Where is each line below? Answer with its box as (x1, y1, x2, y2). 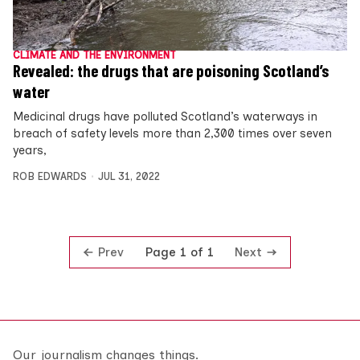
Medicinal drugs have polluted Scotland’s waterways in (13, 108, 317, 124)
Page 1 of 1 (145, 245, 214, 260)
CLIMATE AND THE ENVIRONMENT (13, 48, 176, 61)
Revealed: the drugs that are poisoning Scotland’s (13, 60, 329, 80)
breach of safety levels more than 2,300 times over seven (13, 125, 332, 141)
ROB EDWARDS (13, 170, 87, 182)
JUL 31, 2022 (97, 170, 160, 182)
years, (13, 142, 47, 157)
